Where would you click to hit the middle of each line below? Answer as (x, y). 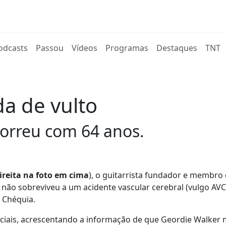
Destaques (177, 48)
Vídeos (85, 48)
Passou (50, 48)
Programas (127, 48)
